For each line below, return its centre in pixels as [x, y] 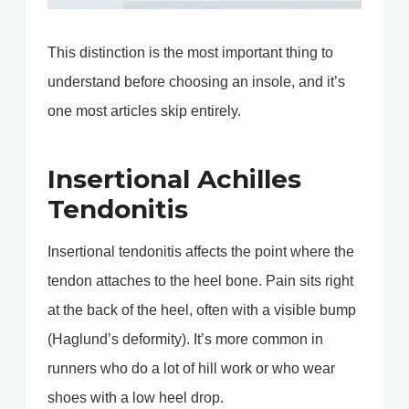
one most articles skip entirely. [144, 111]
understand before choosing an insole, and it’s [196, 82]
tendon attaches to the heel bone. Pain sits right [200, 281]
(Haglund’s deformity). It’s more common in [185, 340]
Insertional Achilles [174, 179]
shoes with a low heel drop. [136, 398]
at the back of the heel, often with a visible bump [202, 310]
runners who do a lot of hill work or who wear [191, 369]
